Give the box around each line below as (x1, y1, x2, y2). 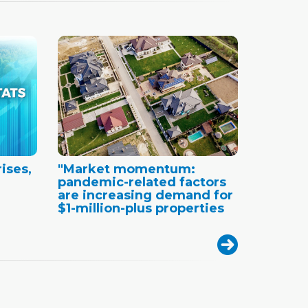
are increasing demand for (57, 187, 233, 203)
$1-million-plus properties (57, 200, 224, 216)
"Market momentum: (57, 161, 195, 177)
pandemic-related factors (57, 174, 226, 190)
